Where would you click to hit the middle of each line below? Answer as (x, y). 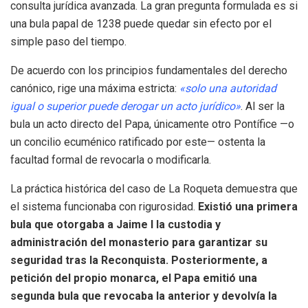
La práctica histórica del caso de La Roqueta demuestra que (154, 188)
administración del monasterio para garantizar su (139, 242)
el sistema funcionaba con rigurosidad (102, 206)
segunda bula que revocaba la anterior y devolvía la (144, 296)
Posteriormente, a (219, 260)
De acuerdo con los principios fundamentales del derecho (149, 70)
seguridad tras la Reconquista (88, 260)
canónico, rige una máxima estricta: (95, 88)
